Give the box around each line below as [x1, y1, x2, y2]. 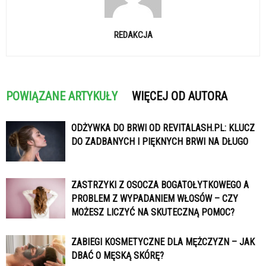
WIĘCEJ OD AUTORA [132, 88, 227, 103]
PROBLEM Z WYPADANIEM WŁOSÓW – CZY [71, 192, 238, 204]
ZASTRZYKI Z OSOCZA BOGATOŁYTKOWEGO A [71, 179, 249, 191]
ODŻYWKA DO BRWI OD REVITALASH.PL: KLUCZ [71, 122, 255, 134]
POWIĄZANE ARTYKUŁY [6, 88, 118, 103]
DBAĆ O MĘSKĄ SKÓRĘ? [71, 249, 164, 261]
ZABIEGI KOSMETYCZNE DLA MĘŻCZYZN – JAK [71, 236, 255, 248]
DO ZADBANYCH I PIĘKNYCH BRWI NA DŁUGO [71, 135, 248, 147]
